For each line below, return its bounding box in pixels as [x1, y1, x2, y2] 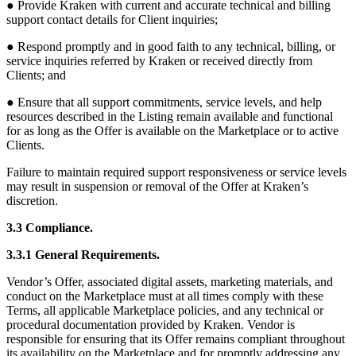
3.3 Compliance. [6, 221, 93, 235]
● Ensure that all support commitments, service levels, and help [6, 95, 322, 110]
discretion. [6, 194, 58, 208]
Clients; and [6, 68, 66, 83]
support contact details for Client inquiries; [6, 13, 218, 27]
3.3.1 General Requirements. [6, 248, 160, 262]
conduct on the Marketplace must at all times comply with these [6, 289, 323, 304]
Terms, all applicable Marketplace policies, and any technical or [6, 304, 323, 318]
